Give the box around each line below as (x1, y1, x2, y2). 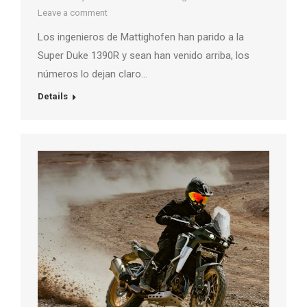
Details (38, 90, 68, 101)
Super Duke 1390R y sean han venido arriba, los (38, 49, 249, 62)
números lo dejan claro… (38, 67, 147, 80)
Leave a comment (38, 7, 108, 18)
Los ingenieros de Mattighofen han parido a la (38, 30, 244, 43)
